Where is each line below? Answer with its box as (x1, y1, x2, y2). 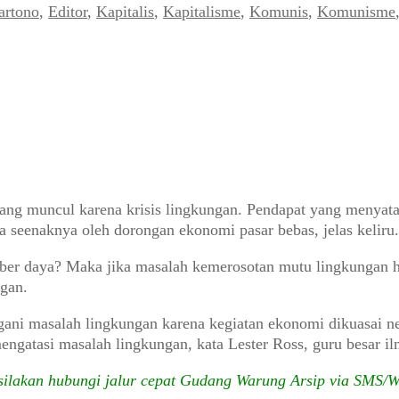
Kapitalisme (163, 2, 240, 20)
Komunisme (317, 2, 395, 20)
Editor (48, 2, 87, 20)
